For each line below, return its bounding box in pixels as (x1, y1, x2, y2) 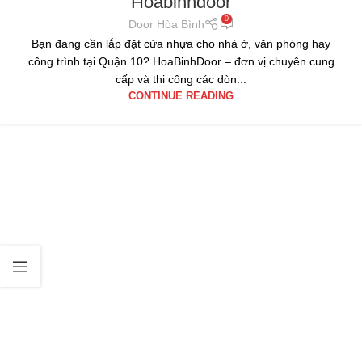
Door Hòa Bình (128, 18, 204, 32)
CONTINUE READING (128, 90, 234, 102)
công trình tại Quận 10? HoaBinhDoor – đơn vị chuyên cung (27, 54, 335, 68)
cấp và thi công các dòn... (116, 72, 246, 86)
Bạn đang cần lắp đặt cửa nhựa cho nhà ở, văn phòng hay (32, 36, 330, 50)
